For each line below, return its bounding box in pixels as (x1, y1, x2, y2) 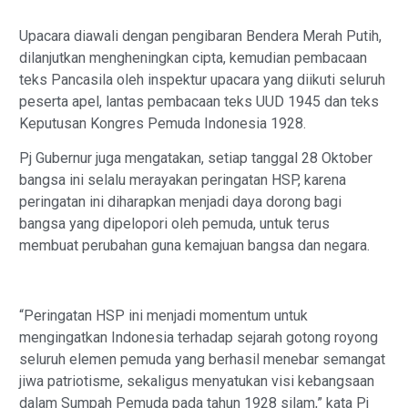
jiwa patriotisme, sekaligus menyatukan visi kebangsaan (19, 372, 374, 391)
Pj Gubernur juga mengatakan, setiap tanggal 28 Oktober (19, 149, 372, 168)
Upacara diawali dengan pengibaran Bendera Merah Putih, (19, 27, 382, 46)
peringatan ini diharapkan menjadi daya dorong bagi (19, 193, 342, 211)
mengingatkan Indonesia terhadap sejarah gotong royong (19, 329, 378, 347)
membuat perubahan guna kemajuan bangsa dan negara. (19, 237, 370, 255)
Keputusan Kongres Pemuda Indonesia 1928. (19, 115, 306, 133)
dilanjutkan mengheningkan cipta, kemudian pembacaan (19, 49, 367, 67)
